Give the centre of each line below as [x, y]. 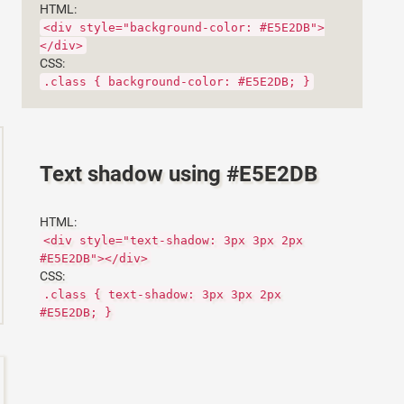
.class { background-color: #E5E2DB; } [177, 82]
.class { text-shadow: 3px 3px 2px [163, 294]
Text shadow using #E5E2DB [179, 174]
